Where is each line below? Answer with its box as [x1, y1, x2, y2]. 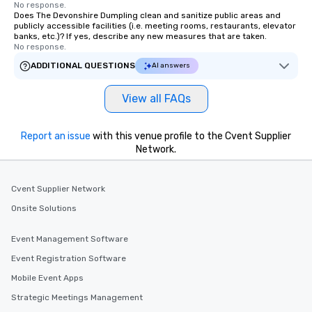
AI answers [152, 61, 190, 70]
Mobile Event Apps [11, 273, 84, 283]
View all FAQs [121, 92, 191, 105]
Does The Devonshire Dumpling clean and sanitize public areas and [14, 10, 281, 20]
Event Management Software [11, 234, 128, 244]
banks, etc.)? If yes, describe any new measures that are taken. [14, 31, 267, 41]
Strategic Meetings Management [11, 292, 143, 302]
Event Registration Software [11, 253, 126, 263]
